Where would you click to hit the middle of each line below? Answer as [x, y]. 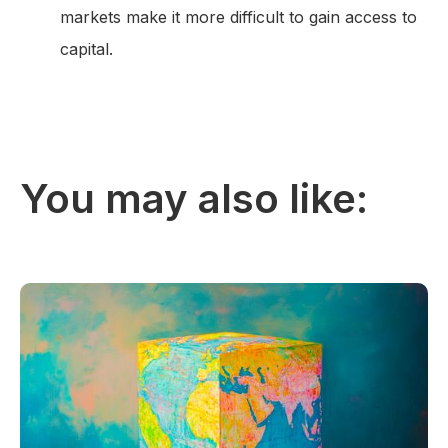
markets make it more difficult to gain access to [238, 17]
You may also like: [194, 199]
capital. [86, 49]
